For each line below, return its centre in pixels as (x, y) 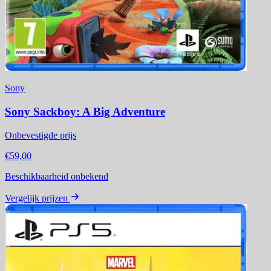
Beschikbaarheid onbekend (57, 176)
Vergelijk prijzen (36, 198)
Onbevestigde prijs (41, 135)
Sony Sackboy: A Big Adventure (85, 111)
